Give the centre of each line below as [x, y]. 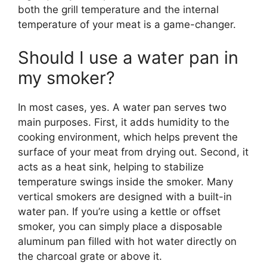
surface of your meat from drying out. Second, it [133, 152]
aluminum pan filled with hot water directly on [127, 241]
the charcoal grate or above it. [90, 256]
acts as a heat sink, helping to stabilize [111, 167]
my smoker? [66, 77]
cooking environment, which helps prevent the [128, 137]
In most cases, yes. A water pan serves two [122, 107]
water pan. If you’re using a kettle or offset [119, 211]
